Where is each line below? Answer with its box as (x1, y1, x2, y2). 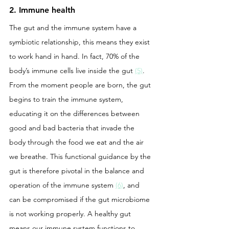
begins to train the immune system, (9, 94, 125, 104)
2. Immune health (9, 5, 75, 15)
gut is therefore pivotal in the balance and (9, 166, 146, 175)
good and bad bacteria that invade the (9, 123, 136, 132)
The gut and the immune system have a (9, 22, 139, 32)
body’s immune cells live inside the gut (9, 65, 135, 75)
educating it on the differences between (9, 108, 142, 118)
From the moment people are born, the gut (9, 80, 153, 89)
